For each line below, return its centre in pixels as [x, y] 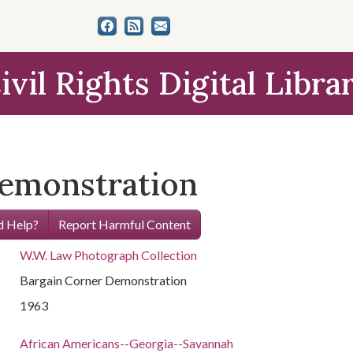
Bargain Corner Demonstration [104, 280]
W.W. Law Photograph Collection [109, 255]
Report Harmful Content [124, 224]
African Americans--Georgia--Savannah [127, 343]
